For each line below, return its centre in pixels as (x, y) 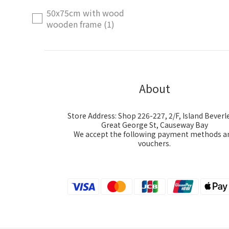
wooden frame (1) (81, 24)
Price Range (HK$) (66, 46)
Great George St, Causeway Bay (154, 125)
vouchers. (154, 143)
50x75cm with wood (85, 13)
